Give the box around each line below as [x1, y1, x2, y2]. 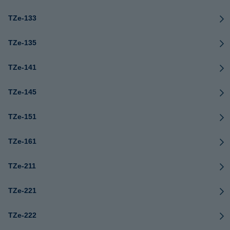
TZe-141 [8, 63, 36, 71]
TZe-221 [8, 186, 36, 195]
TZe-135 [8, 39, 36, 47]
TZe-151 [8, 112, 36, 121]
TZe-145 [8, 88, 36, 96]
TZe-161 [8, 137, 36, 145]
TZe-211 [8, 162, 36, 170]
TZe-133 [8, 14, 36, 22]
